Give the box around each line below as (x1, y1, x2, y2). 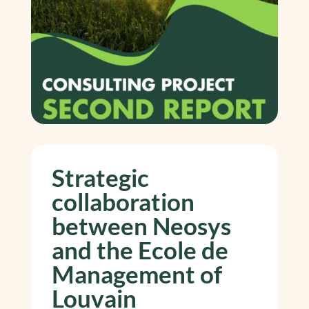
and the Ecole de (51, 235, 228, 265)
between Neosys (51, 211, 231, 241)
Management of (51, 259, 222, 289)
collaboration (51, 187, 195, 217)
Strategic (51, 163, 149, 192)
